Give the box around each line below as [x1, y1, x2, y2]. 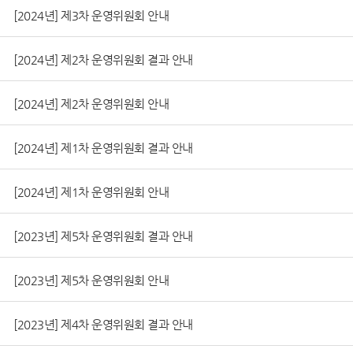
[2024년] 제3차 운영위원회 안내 [13, 8, 169, 22]
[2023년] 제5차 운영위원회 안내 [13, 273, 169, 287]
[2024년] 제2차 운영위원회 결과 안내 [13, 52, 193, 66]
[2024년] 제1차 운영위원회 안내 [13, 184, 169, 199]
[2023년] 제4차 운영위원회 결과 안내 [13, 317, 193, 331]
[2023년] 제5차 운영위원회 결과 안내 [13, 229, 193, 243]
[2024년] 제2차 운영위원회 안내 [13, 96, 169, 110]
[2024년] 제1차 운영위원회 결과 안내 [13, 140, 193, 154]
